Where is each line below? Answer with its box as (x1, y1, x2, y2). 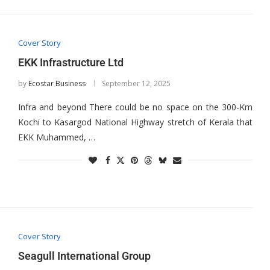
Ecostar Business (28, 78, 86, 89)
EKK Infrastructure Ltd (17, 55, 124, 69)
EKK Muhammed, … (17, 131, 95, 143)
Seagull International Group (17, 250, 151, 263)
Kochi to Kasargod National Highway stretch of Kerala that (17, 116, 253, 128)
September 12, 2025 (101, 78, 171, 89)
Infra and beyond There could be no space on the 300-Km (17, 101, 253, 113)
